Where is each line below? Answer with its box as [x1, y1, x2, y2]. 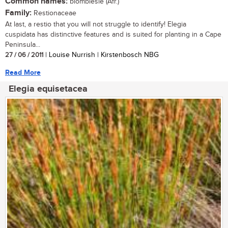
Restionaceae [32, 9, 76, 17]
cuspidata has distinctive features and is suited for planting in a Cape [5, 30, 221, 39]
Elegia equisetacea [9, 83, 88, 95]
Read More [5, 68, 41, 77]
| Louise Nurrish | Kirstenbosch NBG [43, 50, 159, 59]
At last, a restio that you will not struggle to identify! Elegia [5, 20, 186, 28]
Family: [5, 8, 32, 18]
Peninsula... [5, 40, 40, 49]
